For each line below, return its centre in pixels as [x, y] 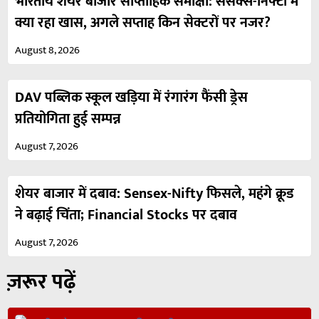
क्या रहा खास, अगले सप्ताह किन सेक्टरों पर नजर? [143, 23]
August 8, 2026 [47, 51]
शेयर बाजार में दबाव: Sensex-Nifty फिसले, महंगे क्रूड [155, 194]
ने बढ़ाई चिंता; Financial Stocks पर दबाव [126, 215]
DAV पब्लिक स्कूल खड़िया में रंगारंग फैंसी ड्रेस [131, 98]
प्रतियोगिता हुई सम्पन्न [68, 119]
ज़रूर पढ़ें [41, 282]
